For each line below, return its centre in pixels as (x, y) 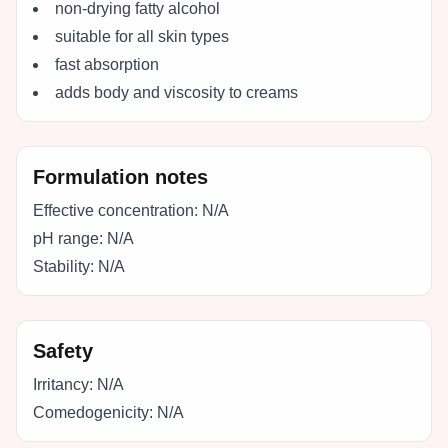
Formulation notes (120, 177)
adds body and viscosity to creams (176, 92)
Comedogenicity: (93, 412)
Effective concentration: (115, 210)
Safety (63, 351)
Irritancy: (63, 384)
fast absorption (107, 64)
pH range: (68, 238)
